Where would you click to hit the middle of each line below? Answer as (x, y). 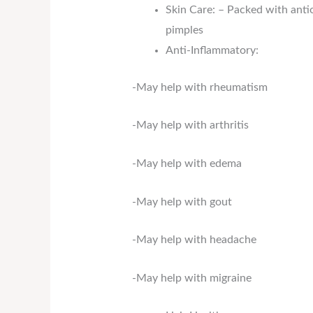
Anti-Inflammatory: (212, 50)
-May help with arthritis (190, 125)
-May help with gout (182, 202)
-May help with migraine (191, 278)
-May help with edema (187, 163)
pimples (184, 30)
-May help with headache (194, 240)
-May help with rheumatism (199, 87)
